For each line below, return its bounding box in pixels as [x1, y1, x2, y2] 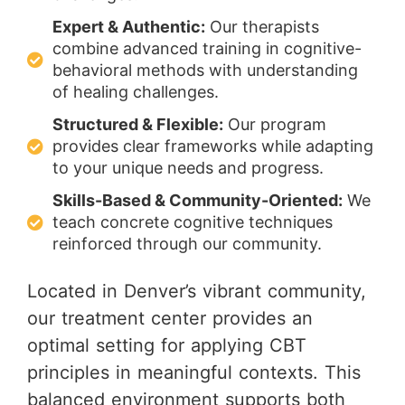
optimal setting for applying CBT [27, 334, 306, 356]
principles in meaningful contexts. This [27, 362, 361, 383]
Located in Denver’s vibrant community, [27, 280, 366, 302]
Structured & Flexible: [52, 115, 223, 134]
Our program [222, 115, 326, 134]
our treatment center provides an [27, 307, 313, 329]
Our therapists [204, 17, 319, 36]
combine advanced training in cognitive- [52, 39, 362, 58]
